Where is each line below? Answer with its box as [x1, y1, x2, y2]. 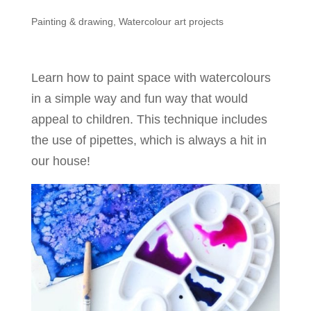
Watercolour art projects [118, 16, 224, 27]
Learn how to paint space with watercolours [31, 71, 271, 85]
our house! [31, 154, 90, 168]
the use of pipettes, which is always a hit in [31, 133, 267, 147]
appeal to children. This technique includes [31, 112, 267, 126]
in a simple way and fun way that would [31, 92, 248, 106]
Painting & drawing [31, 16, 113, 27]
